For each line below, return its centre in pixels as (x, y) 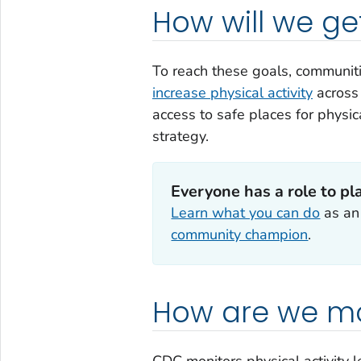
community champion (240, 235)
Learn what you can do (246, 213)
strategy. (180, 136)
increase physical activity (232, 92)
